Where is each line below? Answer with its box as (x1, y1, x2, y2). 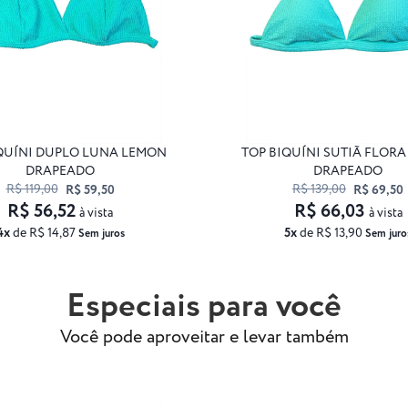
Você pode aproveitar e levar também (59, 323, 349, 351)
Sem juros (77, 225, 125, 241)
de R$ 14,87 (9, 223, 78, 242)
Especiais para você (66, 281, 342, 331)
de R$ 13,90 (297, 223, 365, 242)
